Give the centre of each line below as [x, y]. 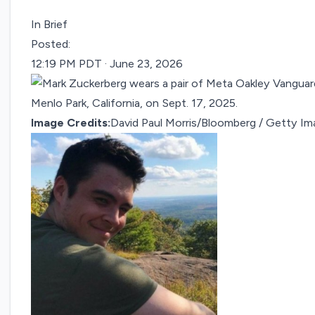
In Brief [50, 25]
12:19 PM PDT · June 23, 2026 [107, 64]
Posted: [51, 44]
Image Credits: [71, 123]
